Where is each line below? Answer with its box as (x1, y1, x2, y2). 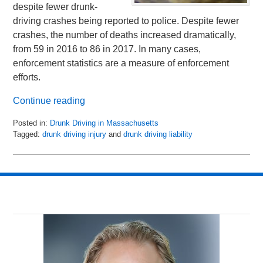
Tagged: (13, 129, 41, 139)
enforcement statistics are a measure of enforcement (13, 58, 230, 68)
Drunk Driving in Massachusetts (50, 118, 159, 127)
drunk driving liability (123, 129, 193, 139)
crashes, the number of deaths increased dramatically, (13, 29, 237, 40)
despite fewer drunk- (13, 1, 98, 12)
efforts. (13, 72, 41, 82)
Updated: (12, 140, 43, 149)
